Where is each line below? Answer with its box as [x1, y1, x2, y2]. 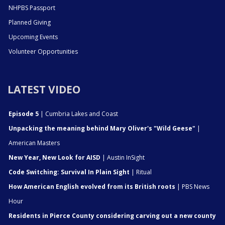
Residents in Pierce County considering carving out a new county [9, 211, 216, 220]
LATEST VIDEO [8, 82, 80, 96]
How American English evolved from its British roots [9, 182, 175, 191]
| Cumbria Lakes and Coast [39, 109, 118, 118]
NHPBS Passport [9, 3, 55, 12]
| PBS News [175, 182, 209, 191]
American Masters [9, 138, 60, 147]
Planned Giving [9, 18, 51, 27]
